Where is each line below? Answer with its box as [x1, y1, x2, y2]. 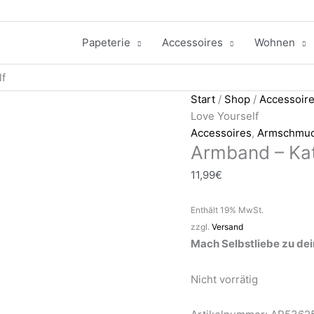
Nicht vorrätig [191, 272, 258, 286]
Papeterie [82, 36, 130, 49]
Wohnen [254, 36, 295, 49]
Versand [212, 221, 243, 233]
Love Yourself [191, 109, 259, 123]
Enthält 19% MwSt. [191, 205, 264, 216]
